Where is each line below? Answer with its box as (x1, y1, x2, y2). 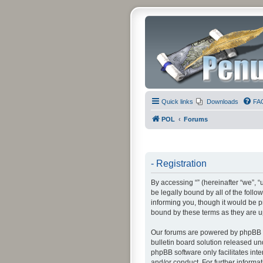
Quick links (161, 98, 193, 105)
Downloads (207, 98, 238, 105)
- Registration (151, 158, 207, 168)
